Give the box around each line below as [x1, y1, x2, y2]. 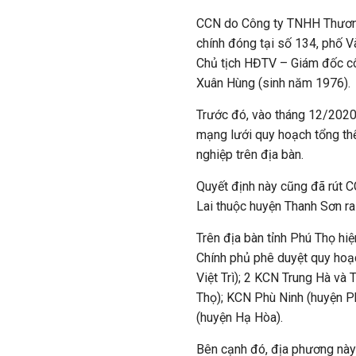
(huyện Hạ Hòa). [196, 310, 283, 325]
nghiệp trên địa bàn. [196, 147, 304, 162]
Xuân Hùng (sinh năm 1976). [196, 75, 350, 91]
